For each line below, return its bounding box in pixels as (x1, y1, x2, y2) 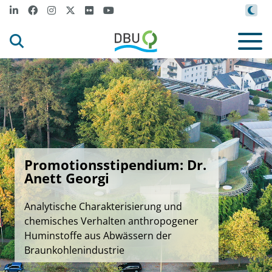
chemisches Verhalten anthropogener (24, 214, 199, 228)
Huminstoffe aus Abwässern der (24, 229, 172, 242)
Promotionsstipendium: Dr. (24, 155, 206, 174)
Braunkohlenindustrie (24, 243, 124, 257)
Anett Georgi (24, 169, 109, 187)
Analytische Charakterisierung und (24, 200, 182, 213)
